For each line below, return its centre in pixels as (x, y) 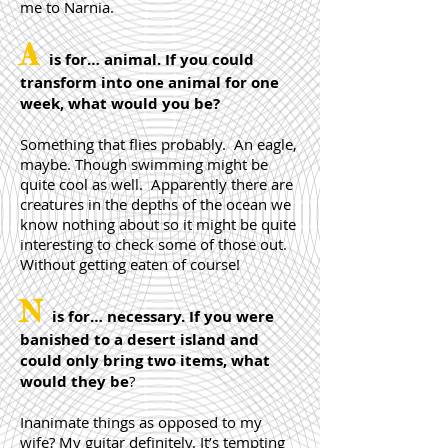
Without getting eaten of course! (132, 264)
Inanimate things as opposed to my (141, 422)
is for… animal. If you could (151, 59)
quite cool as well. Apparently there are (156, 184)
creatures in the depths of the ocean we (155, 204)
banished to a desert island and (139, 339)
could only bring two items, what (145, 360)
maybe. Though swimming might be (144, 164)
